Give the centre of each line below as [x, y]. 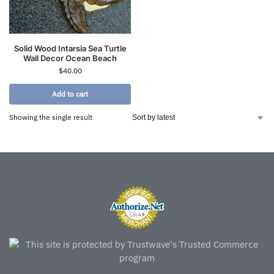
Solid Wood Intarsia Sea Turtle [70, 49]
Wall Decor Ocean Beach [70, 58]
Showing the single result [51, 117]
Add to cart [70, 94]
